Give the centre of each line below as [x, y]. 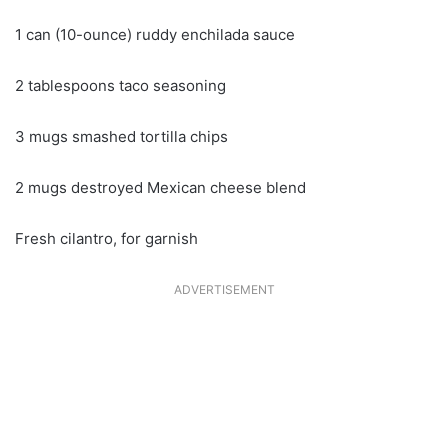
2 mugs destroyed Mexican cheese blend [160, 187]
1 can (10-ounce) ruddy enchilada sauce [155, 34]
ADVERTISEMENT [224, 289]
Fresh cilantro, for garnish [106, 238]
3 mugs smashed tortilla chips [121, 136]
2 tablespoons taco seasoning [120, 85]
